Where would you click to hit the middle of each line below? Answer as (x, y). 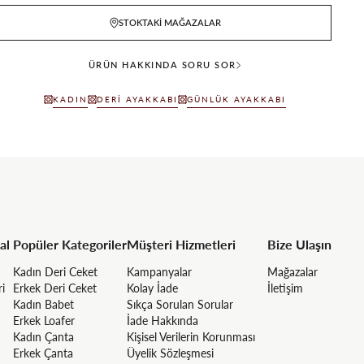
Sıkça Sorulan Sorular (180, 304)
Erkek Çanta (43, 353)
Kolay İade (152, 288)
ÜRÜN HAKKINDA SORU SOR (162, 64)
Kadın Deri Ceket (55, 271)
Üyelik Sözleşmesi (170, 353)
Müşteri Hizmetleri (181, 244)
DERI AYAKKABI (138, 99)
